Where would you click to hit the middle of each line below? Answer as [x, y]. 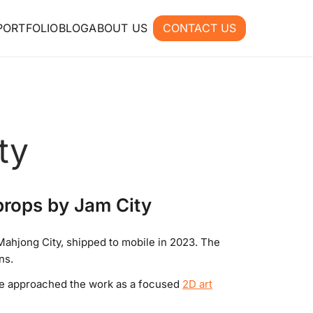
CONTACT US [199, 28]
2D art [197, 284]
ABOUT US [118, 28]
